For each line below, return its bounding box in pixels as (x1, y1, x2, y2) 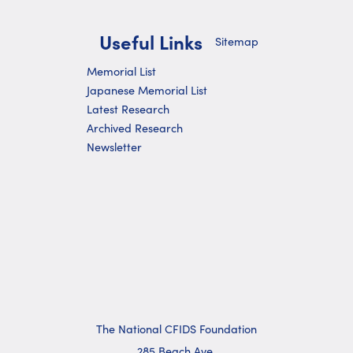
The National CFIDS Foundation (96, 321, 257, 336)
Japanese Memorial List (87, 82, 207, 98)
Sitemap (215, 33, 258, 49)
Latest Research (87, 101, 169, 117)
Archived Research (87, 120, 183, 136)
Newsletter (87, 139, 142, 154)
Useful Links (99, 28, 203, 54)
